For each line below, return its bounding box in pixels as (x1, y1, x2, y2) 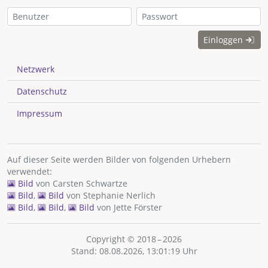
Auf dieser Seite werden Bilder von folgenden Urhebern (7, 154, 231, 166)
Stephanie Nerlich (83, 190, 156, 202)
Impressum (17, 108, 62, 120)
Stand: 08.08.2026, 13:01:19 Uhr (71, 245, 197, 257)
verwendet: (7, 166, 52, 178)
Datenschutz (17, 86, 67, 98)
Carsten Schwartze (53, 178, 127, 190)
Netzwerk (17, 63, 54, 75)
